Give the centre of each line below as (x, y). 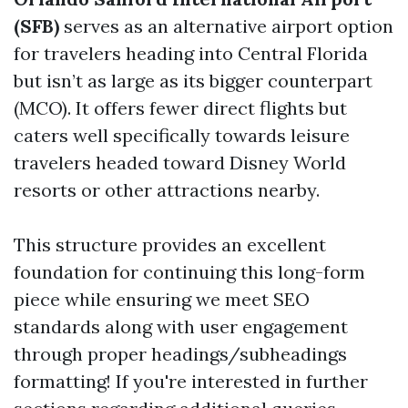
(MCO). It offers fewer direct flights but (180, 108)
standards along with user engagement (181, 326)
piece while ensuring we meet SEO (162, 299)
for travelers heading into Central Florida (191, 53)
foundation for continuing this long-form (189, 272)
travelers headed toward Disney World (180, 163)
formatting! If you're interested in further (191, 381)
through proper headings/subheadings (180, 354)
